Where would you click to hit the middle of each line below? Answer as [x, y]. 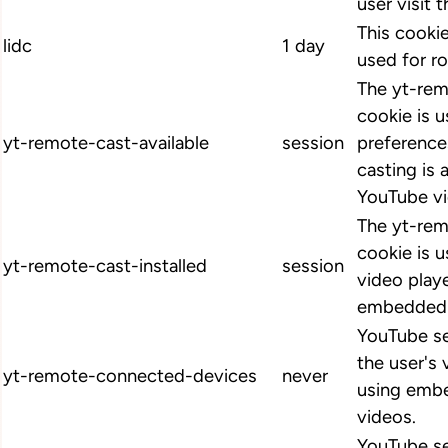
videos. [386, 417]
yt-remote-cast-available [106, 143]
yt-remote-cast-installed [105, 266]
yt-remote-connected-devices [130, 376]
